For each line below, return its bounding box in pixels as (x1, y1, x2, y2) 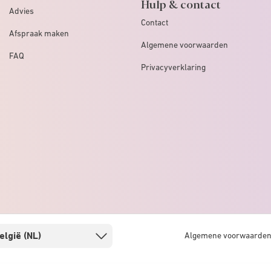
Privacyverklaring (141, 62, 206, 72)
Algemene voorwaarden (141, 39, 228, 50)
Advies (9, 5, 34, 16)
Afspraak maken (9, 28, 69, 38)
